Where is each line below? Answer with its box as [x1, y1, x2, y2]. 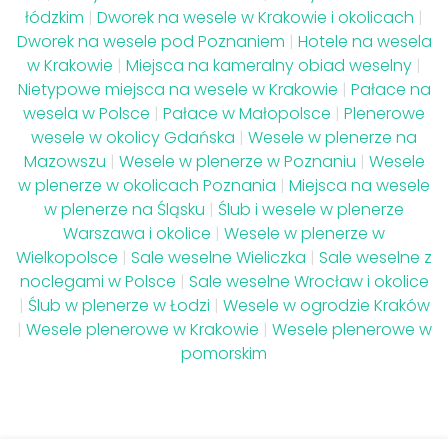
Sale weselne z [319, 245, 432, 269]
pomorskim [181, 341, 267, 365]
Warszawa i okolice [63, 221, 211, 245]
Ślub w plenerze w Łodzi [27, 293, 210, 317]
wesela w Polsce [23, 101, 150, 125]
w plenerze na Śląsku [44, 197, 205, 221]
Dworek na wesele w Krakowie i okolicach [97, 5, 414, 29]
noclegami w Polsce [19, 269, 176, 293]
